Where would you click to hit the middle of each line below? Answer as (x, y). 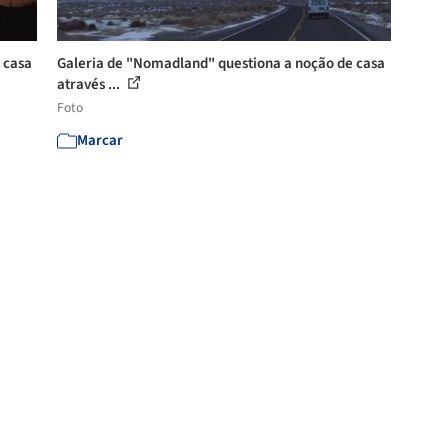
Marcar (100, 140)
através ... (90, 84)
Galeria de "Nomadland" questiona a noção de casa (221, 63)
